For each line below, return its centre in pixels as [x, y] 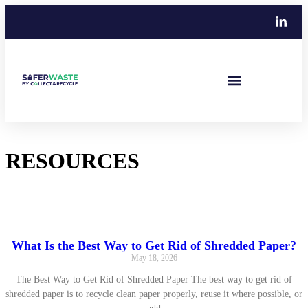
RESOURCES [73, 161]
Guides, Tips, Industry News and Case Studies [106, 195]
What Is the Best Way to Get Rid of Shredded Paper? [154, 245]
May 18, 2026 [154, 257]
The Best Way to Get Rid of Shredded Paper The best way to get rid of [154, 279]
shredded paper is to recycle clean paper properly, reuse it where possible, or [154, 294]
